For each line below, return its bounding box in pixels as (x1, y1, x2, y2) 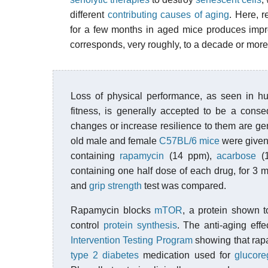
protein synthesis (103, 220, 177, 230)
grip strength (89, 181, 142, 191)
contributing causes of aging (107, 10, 230, 20)
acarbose (217, 151, 257, 161)
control (71, 220, 103, 230)
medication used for (139, 250, 234, 260)
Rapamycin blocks (71, 205, 155, 215)
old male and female (71, 136, 159, 146)
